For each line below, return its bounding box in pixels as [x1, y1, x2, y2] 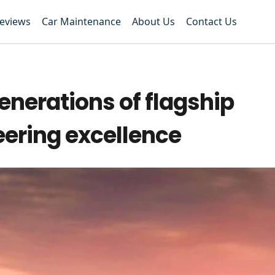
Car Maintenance [42, 15, 122, 29]
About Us [132, 15, 176, 29]
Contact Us [186, 15, 238, 29]
